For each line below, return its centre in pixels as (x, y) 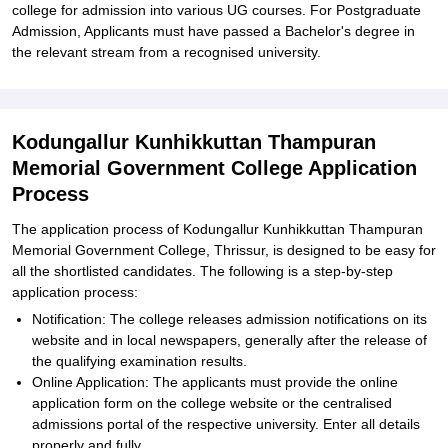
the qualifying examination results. (139, 361)
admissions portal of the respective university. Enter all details (226, 424)
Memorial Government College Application (214, 168)
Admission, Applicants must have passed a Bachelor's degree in (213, 31)
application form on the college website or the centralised (212, 403)
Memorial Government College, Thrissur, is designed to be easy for (224, 250)
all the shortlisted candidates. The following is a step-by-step (202, 271)
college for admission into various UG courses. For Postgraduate (216, 10)
